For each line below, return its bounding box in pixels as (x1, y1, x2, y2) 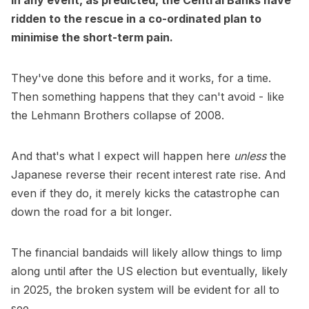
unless (234, 149, 266, 163)
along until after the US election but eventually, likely (11, 264, 288, 279)
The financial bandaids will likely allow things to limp (11, 246, 282, 260)
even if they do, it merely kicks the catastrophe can (11, 186, 279, 201)
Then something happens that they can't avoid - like (11, 90, 284, 104)
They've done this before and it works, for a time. (11, 71, 271, 86)
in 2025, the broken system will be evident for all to (11, 283, 279, 297)
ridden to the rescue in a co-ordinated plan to (11, 12, 261, 26)
